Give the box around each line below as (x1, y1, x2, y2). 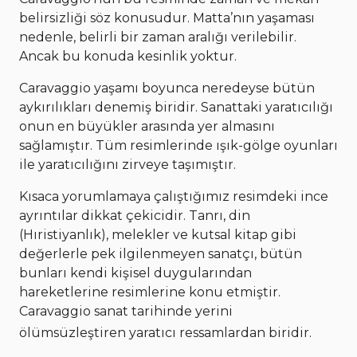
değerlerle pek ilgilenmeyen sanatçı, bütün (19, 245, 302, 261)
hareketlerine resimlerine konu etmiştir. (19, 284, 280, 300)
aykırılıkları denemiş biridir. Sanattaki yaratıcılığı (19, 99, 333, 115)
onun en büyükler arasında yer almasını (19, 118, 275, 134)
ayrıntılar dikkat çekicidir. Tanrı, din (19, 207, 250, 223)
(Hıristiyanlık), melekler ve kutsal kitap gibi (19, 226, 296, 242)
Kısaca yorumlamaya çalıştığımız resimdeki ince (19, 188, 328, 204)
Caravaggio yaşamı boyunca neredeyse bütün (19, 80, 315, 96)
